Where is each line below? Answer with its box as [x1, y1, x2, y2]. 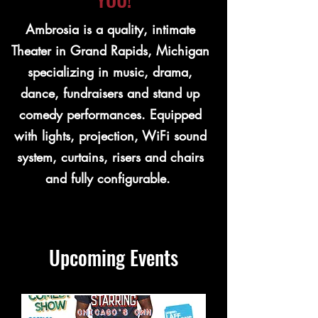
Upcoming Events [49, 243, 178, 272]
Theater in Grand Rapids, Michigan [11, 42, 209, 59]
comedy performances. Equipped [18, 106, 202, 123]
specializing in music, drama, [28, 63, 192, 80]
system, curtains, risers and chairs [16, 148, 204, 165]
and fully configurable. [45, 170, 175, 187]
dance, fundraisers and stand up [21, 84, 199, 102]
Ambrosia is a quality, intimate [25, 21, 195, 38]
